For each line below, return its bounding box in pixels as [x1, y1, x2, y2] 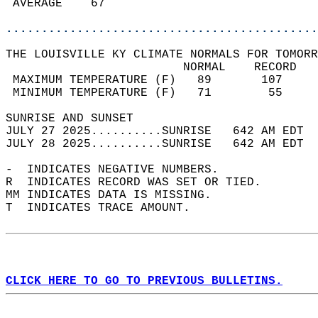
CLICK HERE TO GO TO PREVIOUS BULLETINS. [6, 275, 283, 287]
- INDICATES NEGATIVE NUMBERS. [6, 163, 233, 176]
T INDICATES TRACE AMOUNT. [6, 202, 204, 214]
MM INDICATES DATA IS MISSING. [6, 189, 226, 202]
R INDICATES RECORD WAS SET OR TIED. [6, 176, 275, 189]
